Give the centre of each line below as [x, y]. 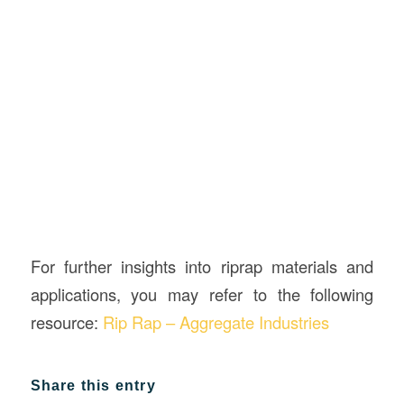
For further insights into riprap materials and [202, 266]
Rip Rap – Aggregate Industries [216, 321]
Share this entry [93, 385]
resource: [66, 321]
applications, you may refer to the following [202, 294]
